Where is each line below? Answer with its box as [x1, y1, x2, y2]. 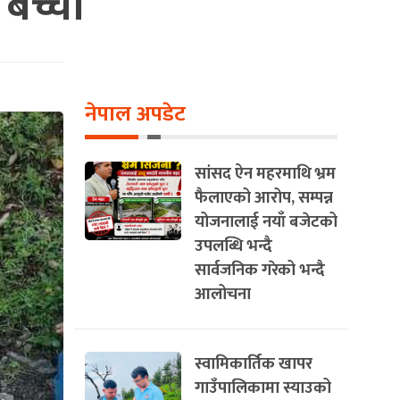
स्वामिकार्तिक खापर [195, 350, 312, 378]
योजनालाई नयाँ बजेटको [195, 208, 337, 236]
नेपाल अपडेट [85, 96, 186, 132]
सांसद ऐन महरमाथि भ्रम [195, 160, 336, 187]
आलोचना [195, 280, 251, 308]
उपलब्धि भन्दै [195, 232, 272, 260]
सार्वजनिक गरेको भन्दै [195, 256, 325, 284]
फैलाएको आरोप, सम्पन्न [195, 184, 333, 212]
